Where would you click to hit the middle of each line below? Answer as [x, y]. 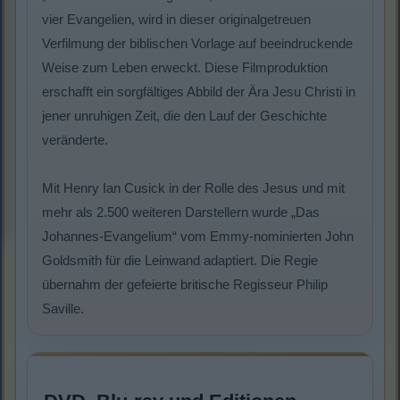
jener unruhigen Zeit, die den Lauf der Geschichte [184, 116]
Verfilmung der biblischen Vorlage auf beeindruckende [197, 44]
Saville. [63, 309]
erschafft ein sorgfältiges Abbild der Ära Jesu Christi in [199, 92]
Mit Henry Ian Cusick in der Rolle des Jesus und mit [193, 188]
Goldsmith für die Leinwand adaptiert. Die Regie [180, 261]
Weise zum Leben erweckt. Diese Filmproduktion [185, 68]
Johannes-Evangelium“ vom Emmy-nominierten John [198, 237]
